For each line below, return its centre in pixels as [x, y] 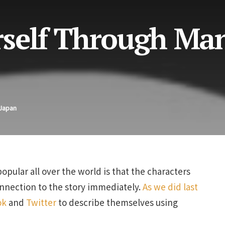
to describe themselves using [117, 202]
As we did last [170, 187]
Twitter [41, 202]
